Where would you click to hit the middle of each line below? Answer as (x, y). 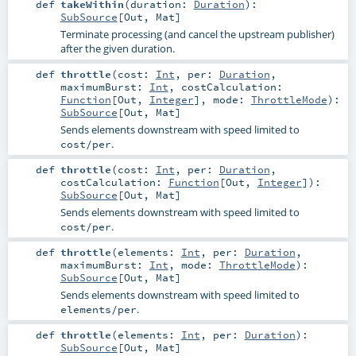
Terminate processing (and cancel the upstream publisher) (197, 34)
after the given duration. (117, 48)
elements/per (98, 309)
